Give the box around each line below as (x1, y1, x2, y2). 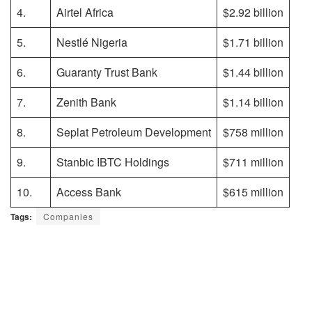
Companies (43, 210, 93, 222)
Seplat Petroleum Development (56, 123, 211, 140)
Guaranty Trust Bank (56, 63, 157, 80)
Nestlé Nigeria (56, 33, 127, 50)
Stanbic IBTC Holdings (56, 153, 169, 170)
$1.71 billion (223, 33, 283, 50)
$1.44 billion (223, 63, 283, 80)
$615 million (223, 183, 283, 200)
